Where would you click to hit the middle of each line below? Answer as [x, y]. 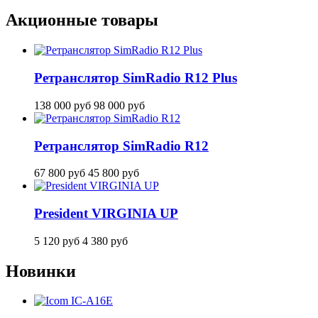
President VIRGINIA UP [106, 213]
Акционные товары [82, 20]
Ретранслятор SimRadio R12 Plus [136, 78]
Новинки [41, 271]
